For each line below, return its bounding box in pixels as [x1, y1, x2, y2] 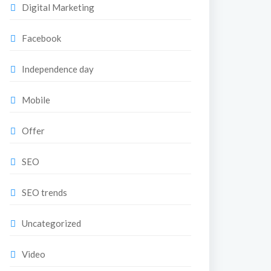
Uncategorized [22, 218, 81, 229]
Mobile [22, 94, 50, 105]
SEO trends [22, 187, 67, 198]
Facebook [22, 33, 61, 44]
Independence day [22, 64, 94, 74]
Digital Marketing [22, 2, 94, 13]
